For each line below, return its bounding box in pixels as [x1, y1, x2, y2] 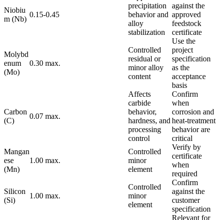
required [172, 169, 197, 178]
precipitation [128, 1, 166, 10]
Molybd [4, 50, 28, 58]
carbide [128, 98, 151, 107]
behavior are [172, 125, 210, 134]
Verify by [172, 142, 201, 151]
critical [172, 134, 192, 142]
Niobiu [4, 5, 26, 14]
